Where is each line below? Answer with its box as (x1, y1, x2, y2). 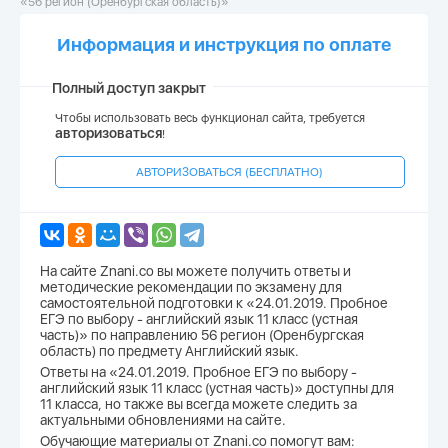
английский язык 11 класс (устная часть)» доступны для (40, 380, 394, 396)
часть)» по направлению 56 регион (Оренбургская (40, 327, 364, 343)
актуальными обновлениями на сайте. (40, 412, 286, 428)
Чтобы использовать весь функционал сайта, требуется (55, 111, 365, 125)
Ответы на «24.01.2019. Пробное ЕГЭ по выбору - (40, 364, 357, 380)
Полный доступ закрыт (52, 80, 206, 96)
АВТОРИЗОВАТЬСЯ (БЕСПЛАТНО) (136, 165, 324, 179)
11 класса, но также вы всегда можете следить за (40, 396, 357, 412)
